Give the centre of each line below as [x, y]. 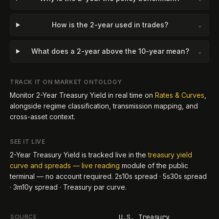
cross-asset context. [43, 117]
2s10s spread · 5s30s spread [161, 176]
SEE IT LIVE [28, 142]
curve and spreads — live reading [65, 165]
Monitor [23, 95]
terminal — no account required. [62, 176]
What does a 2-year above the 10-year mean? [110, 51]
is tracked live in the [113, 155]
